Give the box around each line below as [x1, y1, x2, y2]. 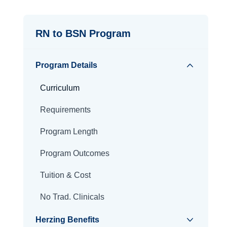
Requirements [40, 105, 91, 114]
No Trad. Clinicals [40, 193, 104, 201]
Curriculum [40, 84, 80, 92]
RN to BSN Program [35, 28, 131, 39]
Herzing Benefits [35, 215, 99, 224]
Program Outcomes [40, 149, 109, 158]
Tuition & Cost [40, 171, 91, 179]
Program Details [35, 61, 97, 69]
